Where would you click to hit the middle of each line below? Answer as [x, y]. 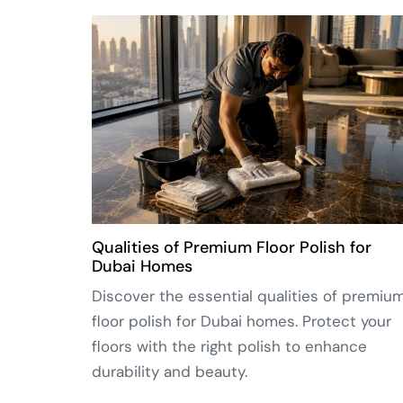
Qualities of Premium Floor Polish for [232, 247]
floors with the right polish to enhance [229, 346]
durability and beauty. [170, 371]
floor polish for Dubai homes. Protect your [242, 321]
